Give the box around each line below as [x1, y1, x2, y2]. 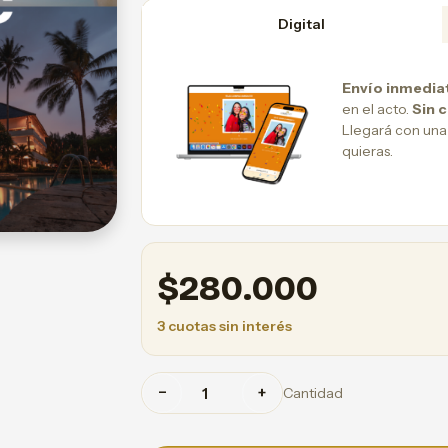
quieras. [342, 141, 393, 160]
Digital [278, 14, 326, 33]
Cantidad [283, 383, 343, 402]
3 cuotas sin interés [157, 317, 292, 336]
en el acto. [342, 99, 412, 118]
